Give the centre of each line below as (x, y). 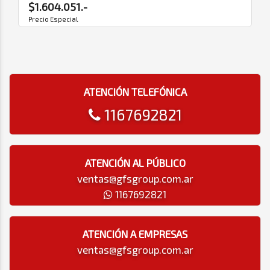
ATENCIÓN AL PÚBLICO (135, 163)
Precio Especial (53, 19)
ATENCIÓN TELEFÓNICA (135, 92)
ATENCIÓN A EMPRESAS (135, 234)
